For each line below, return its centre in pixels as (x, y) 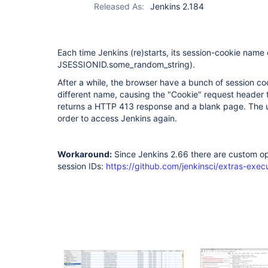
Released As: (119, 6)
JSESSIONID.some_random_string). (126, 64)
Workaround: (85, 154)
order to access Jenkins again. (117, 118)
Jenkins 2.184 (177, 6)
